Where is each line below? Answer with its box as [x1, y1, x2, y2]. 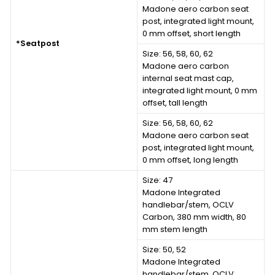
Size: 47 [142, 174, 172, 186]
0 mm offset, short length [142, 27, 241, 39]
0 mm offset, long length [142, 153, 238, 166]
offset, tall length [142, 96, 207, 109]
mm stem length [142, 223, 207, 235]
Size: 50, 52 [142, 243, 186, 255]
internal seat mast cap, [142, 72, 234, 84]
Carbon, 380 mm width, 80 [142, 211, 246, 223]
